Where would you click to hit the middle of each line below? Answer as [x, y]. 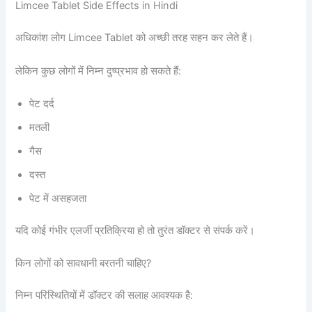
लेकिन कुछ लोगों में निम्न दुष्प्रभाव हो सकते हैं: [99, 71]
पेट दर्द [42, 103]
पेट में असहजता [58, 198]
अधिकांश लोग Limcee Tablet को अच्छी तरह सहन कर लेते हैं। [135, 38]
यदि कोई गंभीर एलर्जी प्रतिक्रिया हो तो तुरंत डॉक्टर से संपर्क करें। [135, 230]
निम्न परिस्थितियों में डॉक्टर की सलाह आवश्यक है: [104, 295]
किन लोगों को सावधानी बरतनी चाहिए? [84, 264]
